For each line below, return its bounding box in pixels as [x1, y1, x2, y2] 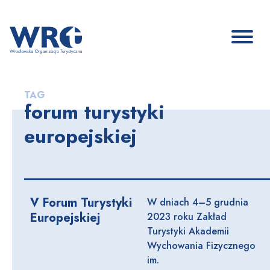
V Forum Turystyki [30, 194, 132, 212]
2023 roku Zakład [147, 210, 227, 224]
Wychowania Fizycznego [147, 239, 256, 253]
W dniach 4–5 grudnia [147, 195, 248, 209]
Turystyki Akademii [147, 224, 229, 238]
